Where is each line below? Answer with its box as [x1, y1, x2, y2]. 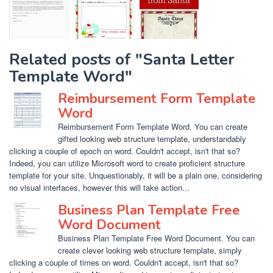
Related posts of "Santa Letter [9, 49, 235, 70]
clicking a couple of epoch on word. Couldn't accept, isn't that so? [9, 145, 240, 157]
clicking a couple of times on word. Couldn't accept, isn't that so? [9, 257, 238, 268]
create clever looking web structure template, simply [58, 244, 242, 256]
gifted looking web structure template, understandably [58, 133, 246, 144]
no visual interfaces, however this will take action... [9, 182, 190, 193]
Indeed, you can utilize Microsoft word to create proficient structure [9, 157, 245, 169]
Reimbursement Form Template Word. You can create [58, 121, 247, 132]
